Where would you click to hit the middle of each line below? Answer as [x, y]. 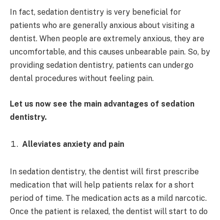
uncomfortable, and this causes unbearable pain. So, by [110, 52]
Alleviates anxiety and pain [73, 144]
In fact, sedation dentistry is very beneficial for [96, 12]
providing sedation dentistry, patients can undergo [102, 65]
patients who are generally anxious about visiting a [102, 26]
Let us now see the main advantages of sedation [102, 104]
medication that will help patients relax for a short [102, 185]
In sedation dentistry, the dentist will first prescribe [104, 172]
